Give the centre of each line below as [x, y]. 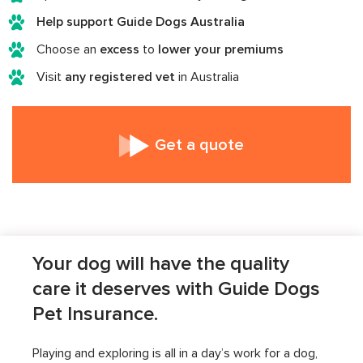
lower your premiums [221, 49]
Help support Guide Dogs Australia [141, 22]
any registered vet [120, 77]
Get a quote [199, 145]
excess [120, 49]
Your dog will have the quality [161, 264]
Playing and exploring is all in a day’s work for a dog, [175, 353]
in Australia [207, 77]
